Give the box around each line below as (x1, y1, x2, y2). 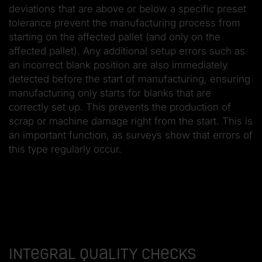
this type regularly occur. (9, 143, 122, 156)
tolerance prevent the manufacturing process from (9, 17, 240, 29)
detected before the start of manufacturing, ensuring (9, 73, 250, 85)
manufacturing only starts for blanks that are (9, 87, 211, 99)
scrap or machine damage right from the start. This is (9, 115, 253, 127)
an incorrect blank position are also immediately (9, 59, 227, 71)
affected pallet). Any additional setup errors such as (9, 45, 245, 57)
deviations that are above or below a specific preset (9, 3, 246, 15)
